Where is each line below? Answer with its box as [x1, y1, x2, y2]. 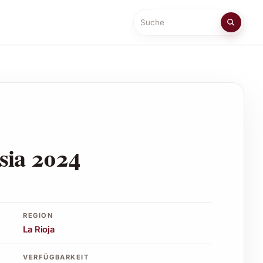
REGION [23, 211, 54, 220]
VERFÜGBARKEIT [23, 252, 89, 261]
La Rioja [23, 224, 55, 235]
